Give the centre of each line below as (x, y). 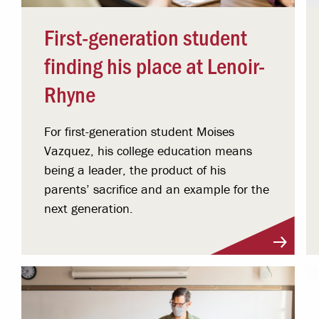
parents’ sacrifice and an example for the (157, 189)
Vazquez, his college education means (148, 150)
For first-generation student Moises (140, 131)
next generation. (89, 208)
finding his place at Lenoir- (155, 64)
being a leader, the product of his (135, 169)
